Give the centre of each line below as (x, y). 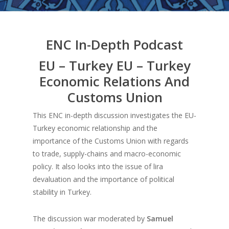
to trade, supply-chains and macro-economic (107, 154)
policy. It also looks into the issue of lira (98, 166)
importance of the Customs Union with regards (111, 141)
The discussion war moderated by (90, 219)
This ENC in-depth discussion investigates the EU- (114, 115)
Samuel (160, 219)
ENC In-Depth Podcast (114, 44)
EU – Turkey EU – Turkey (114, 65)
